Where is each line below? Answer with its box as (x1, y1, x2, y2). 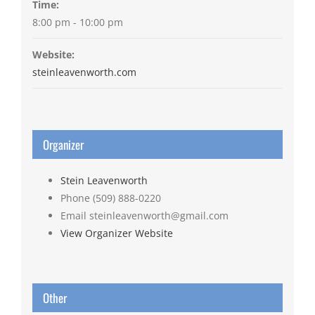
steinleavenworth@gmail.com (89, 209, 229, 223)
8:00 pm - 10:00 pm (32, 15, 123, 30)
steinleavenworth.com (32, 65, 136, 79)
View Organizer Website (60, 226, 173, 240)
